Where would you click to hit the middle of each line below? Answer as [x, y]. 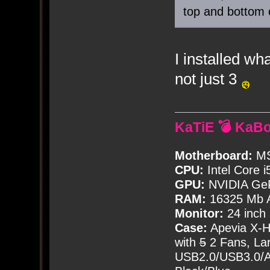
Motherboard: [213, 155]
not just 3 [208, 79]
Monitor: [199, 213]
